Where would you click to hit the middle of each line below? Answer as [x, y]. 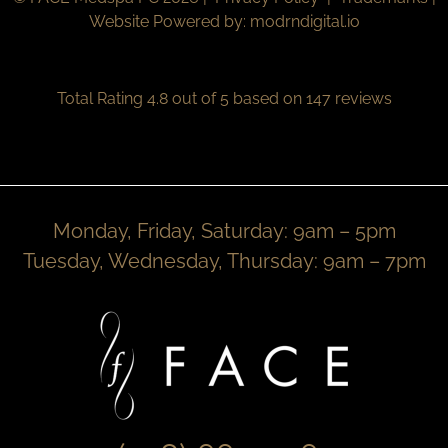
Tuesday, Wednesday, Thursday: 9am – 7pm [224, 261]
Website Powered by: [169, 21]
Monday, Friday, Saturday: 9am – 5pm [224, 231]
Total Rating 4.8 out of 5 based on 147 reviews [224, 98]
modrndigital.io [304, 21]
